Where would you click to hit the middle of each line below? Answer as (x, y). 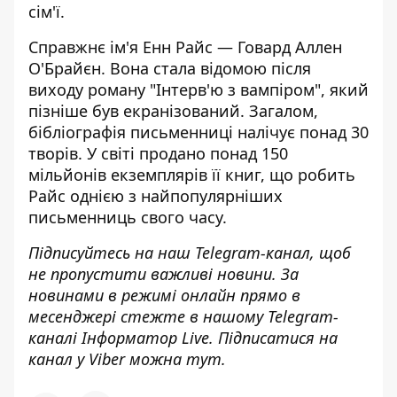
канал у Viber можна (107, 359)
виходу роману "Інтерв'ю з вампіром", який (198, 90)
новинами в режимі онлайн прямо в (164, 295)
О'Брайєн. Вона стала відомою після (170, 68)
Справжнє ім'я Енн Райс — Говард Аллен (185, 47)
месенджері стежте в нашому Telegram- (183, 316)
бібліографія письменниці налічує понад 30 (198, 132)
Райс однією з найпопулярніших (156, 196)
